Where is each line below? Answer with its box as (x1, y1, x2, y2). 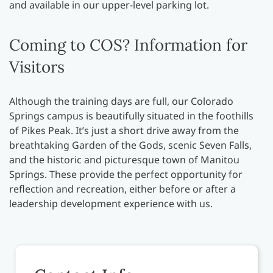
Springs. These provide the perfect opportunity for (9, 168, 243, 181)
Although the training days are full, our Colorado (9, 94, 233, 108)
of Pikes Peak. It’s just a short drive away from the (9, 124, 239, 137)
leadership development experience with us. (9, 197, 215, 210)
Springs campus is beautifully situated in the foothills (9, 109, 253, 122)
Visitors (9, 57, 65, 77)
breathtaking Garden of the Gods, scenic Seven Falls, (9, 138, 252, 152)
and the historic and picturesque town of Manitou (9, 153, 239, 166)
